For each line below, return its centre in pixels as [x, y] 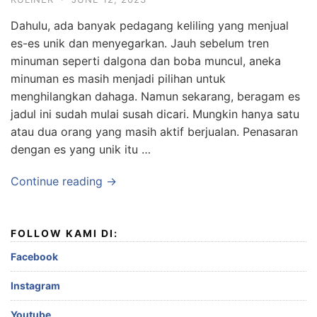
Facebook [34, 257]
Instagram [35, 286]
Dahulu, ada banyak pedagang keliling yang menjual [150, 25]
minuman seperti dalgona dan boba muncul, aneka [146, 61]
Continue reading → [64, 181]
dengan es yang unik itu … [81, 149]
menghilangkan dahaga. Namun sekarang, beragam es [155, 96]
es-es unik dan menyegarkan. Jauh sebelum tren [140, 43]
